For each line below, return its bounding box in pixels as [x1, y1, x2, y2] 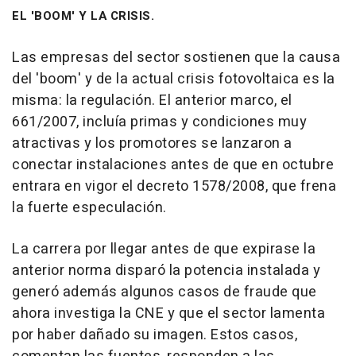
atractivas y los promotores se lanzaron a [12, 133, 292, 154]
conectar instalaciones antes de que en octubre [12, 154, 334, 176]
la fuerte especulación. [12, 197, 167, 219]
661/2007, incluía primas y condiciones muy [12, 111, 307, 133]
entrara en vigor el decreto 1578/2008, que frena [12, 176, 336, 197]
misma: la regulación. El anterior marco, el [12, 90, 292, 111]
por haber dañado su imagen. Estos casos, [12, 324, 297, 346]
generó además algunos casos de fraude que [12, 281, 317, 303]
